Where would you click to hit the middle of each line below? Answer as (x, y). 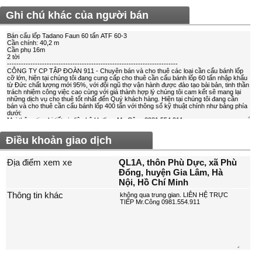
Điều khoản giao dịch (59, 141)
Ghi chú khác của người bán (77, 15)
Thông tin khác (35, 195)
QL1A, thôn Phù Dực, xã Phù (178, 163)
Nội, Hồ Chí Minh (154, 182)
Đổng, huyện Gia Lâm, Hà (171, 173)
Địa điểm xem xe (39, 163)
